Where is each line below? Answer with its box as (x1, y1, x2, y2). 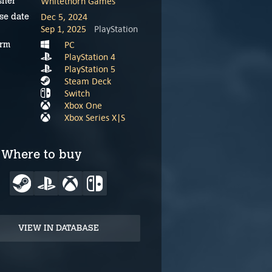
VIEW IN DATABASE (18, 223, 99, 234)
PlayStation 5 (64, 63, 115, 75)
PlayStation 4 (64, 51, 115, 63)
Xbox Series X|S (64, 112, 125, 124)
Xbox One (64, 100, 102, 112)
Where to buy (1, 147, 81, 162)
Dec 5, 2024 (41, 11, 87, 23)
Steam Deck (64, 75, 111, 87)
